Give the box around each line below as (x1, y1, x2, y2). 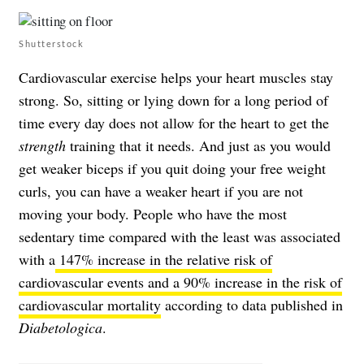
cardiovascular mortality (19, 295, 161, 315)
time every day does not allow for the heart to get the (19, 113, 329, 133)
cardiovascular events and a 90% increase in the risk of (19, 272, 342, 292)
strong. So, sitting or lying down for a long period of (19, 90, 328, 110)
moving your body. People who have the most (19, 204, 287, 224)
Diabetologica (19, 318, 102, 338)
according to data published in (161, 295, 343, 315)
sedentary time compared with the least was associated (19, 227, 340, 247)
